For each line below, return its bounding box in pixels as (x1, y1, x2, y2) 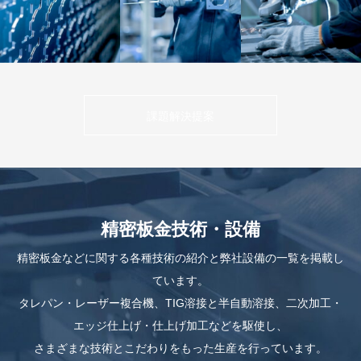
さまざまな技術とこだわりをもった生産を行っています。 (34, 341, 327, 355)
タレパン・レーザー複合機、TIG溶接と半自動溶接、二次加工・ (19, 296, 342, 309)
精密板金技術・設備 (101, 218, 260, 239)
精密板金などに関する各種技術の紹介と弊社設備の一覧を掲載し (17, 251, 344, 264)
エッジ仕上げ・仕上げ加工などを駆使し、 (73, 318, 288, 332)
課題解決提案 (147, 109, 214, 122)
